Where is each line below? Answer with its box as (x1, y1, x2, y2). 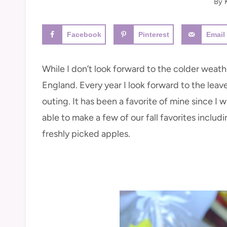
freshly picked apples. (42, 128, 130, 139)
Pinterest (138, 30, 170, 39)
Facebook (67, 30, 101, 39)
